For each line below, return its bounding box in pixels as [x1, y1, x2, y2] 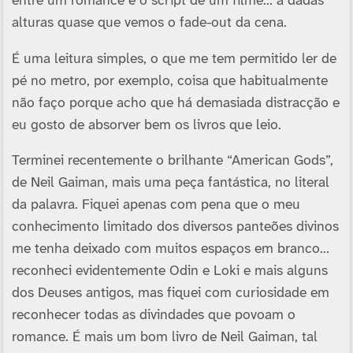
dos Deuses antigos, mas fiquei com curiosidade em [11, 286, 329, 301]
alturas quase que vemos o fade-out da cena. [11, 16, 287, 31]
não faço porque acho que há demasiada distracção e [11, 95, 340, 110]
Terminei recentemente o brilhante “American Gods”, [11, 154, 333, 169]
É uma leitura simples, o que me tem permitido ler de [11, 51, 336, 66]
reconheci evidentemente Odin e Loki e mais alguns [11, 264, 328, 279]
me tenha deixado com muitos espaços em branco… [11, 242, 329, 257]
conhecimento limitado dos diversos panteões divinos [11, 220, 339, 235]
